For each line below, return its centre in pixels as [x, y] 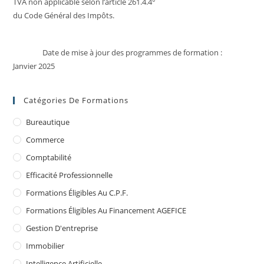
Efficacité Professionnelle [70, 175]
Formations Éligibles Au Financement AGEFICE [106, 210]
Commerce [45, 139]
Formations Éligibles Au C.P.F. [77, 192]
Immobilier [45, 245]
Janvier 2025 [34, 66]
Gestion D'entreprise [62, 228]
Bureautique [48, 122]
